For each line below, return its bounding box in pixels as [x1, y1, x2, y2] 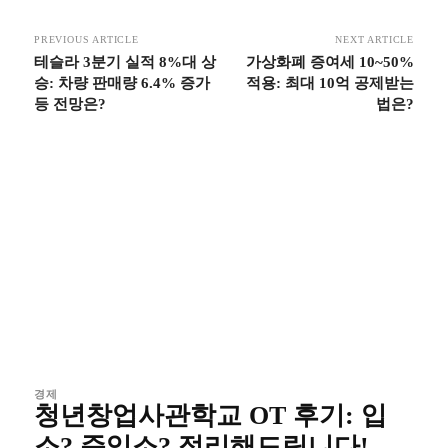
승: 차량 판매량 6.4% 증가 [34, 75, 210, 91]
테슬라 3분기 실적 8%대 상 [34, 54, 216, 70]
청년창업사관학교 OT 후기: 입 [34, 401, 387, 430]
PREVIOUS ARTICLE [34, 34, 139, 45]
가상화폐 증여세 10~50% [245, 54, 414, 70]
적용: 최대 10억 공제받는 [245, 75, 414, 91]
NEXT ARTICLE [335, 34, 414, 45]
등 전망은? [34, 96, 106, 112]
